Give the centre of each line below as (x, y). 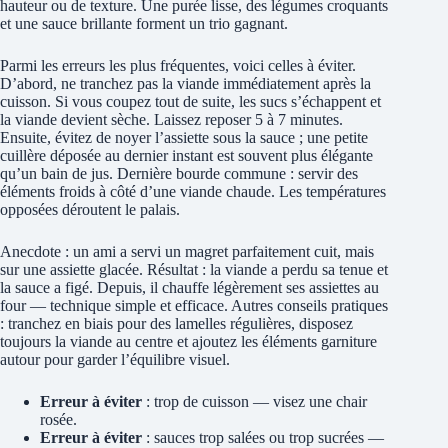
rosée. (58, 419)
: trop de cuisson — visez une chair (254, 401)
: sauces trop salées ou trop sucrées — (263, 437)
